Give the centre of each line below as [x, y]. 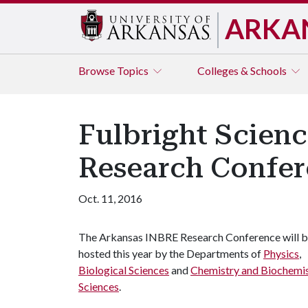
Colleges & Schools [243, 70]
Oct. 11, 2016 [110, 198]
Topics [134, 70]
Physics [281, 253]
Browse [98, 70]
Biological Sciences [124, 270]
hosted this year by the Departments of [171, 253]
